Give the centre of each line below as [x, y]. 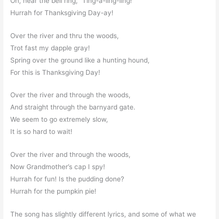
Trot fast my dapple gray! [50, 48]
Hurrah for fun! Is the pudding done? [67, 179]
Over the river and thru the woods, [65, 35]
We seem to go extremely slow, [59, 120]
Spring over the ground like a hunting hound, [80, 60]
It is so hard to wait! [42, 132]
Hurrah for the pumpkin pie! [54, 191]
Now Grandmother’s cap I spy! [58, 167]
